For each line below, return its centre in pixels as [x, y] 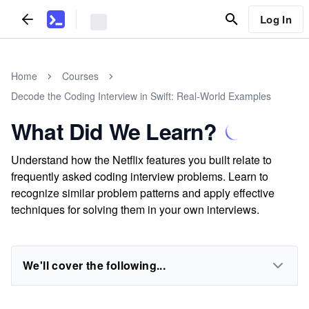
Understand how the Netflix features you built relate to [141, 160]
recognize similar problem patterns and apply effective [143, 193]
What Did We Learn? [114, 131]
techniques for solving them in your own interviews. [135, 209]
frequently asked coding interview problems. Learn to [140, 176]
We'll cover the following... [94, 265]
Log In [276, 19]
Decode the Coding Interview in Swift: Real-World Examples [141, 96]
